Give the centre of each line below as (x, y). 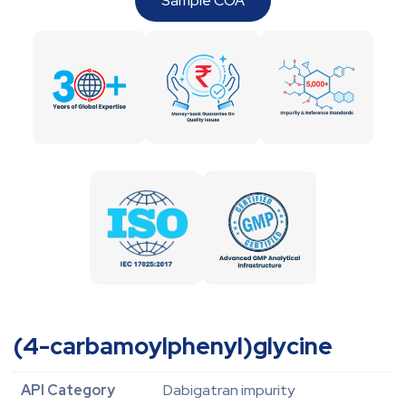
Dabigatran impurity (229, 391)
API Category (68, 391)
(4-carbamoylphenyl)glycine (173, 347)
